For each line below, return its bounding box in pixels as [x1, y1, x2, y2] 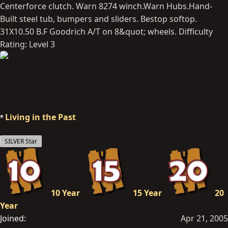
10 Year [51, 187, 80, 198]
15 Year [133, 187, 162, 198]
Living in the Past [5, 111, 76, 123]
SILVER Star [5, 136, 37, 146]
